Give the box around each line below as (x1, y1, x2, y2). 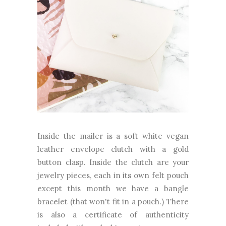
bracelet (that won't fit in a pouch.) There (37, 197, 189, 207)
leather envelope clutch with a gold (37, 144, 189, 154)
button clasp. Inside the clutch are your (37, 157, 189, 167)
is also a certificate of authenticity (37, 210, 189, 220)
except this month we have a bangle (37, 184, 189, 194)
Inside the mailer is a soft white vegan (37, 131, 189, 141)
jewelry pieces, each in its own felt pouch (37, 171, 189, 181)
